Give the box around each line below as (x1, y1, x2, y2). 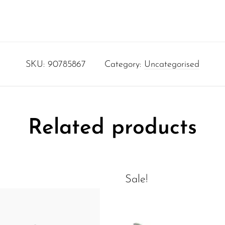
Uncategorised (144, 59, 199, 69)
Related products (28, 117, 197, 139)
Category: (104, 59, 144, 69)
